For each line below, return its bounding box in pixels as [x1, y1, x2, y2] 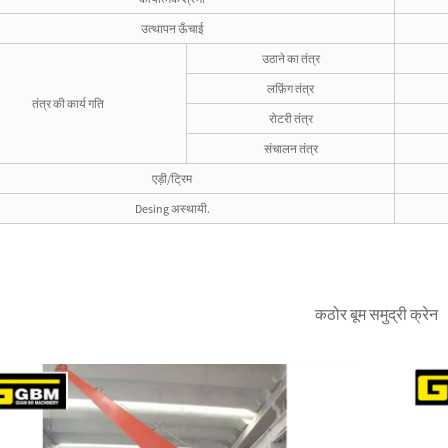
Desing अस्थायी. [134, 201, 210, 216]
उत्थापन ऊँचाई [140, 21, 204, 36]
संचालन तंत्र [263, 141, 318, 156]
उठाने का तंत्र [261, 51, 320, 66]
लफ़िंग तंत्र [267, 81, 314, 96]
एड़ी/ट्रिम [152, 171, 192, 186]
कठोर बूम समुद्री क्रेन [315, 304, 438, 324]
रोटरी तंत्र [268, 111, 313, 126]
